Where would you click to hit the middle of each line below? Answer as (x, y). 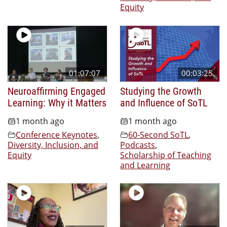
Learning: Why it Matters (57, 103)
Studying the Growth (161, 91)
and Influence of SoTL (164, 103)
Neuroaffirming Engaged (56, 91)
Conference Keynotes (56, 135)
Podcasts (138, 145)
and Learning (145, 165)
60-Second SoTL (159, 135)
